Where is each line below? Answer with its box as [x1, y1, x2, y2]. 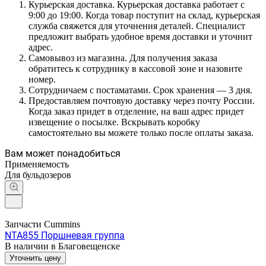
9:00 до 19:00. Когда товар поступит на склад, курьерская [28, 9, 260, 20]
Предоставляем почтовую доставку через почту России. [28, 95, 255, 106]
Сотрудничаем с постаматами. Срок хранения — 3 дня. [28, 84, 252, 95]
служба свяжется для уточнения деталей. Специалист [28, 20, 245, 31]
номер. [28, 74, 56, 84]
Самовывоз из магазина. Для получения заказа [28, 52, 217, 63]
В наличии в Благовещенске [5, 240, 120, 251]
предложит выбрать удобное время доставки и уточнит [28, 31, 252, 42]
